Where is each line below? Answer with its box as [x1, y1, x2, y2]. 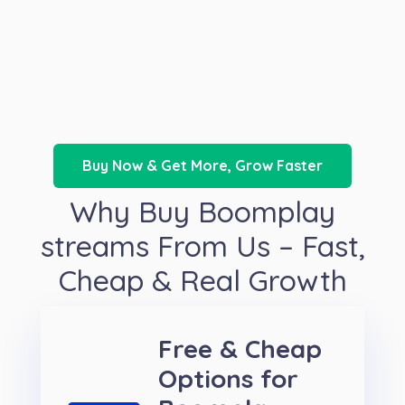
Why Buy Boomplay [70, 193, 335, 231]
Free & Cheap [158, 333, 322, 365]
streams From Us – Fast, [40, 228, 365, 265]
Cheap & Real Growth [58, 262, 347, 299]
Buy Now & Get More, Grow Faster [82, 156, 323, 175]
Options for [158, 363, 298, 395]
